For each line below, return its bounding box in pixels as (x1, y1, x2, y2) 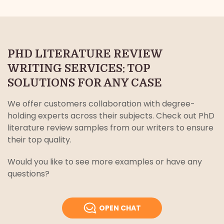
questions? (7, 168, 49, 180)
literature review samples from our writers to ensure (7, 122, 213, 134)
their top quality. (7, 134, 71, 146)
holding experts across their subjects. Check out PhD (7, 110, 214, 122)
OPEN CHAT (98, 203, 141, 213)
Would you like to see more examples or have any (7, 156, 202, 168)
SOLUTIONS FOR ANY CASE (7, 76, 162, 89)
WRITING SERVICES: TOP (7, 62, 150, 75)
